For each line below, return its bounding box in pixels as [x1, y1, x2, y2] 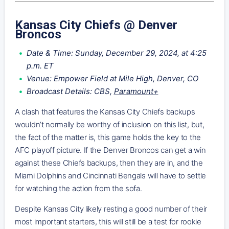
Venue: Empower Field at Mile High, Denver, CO [26, 73, 198, 83]
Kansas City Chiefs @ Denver [15, 17, 177, 32]
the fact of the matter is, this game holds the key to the [15, 132, 201, 142]
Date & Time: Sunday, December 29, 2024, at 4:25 [26, 48, 207, 58]
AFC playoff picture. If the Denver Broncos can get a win [15, 145, 206, 155]
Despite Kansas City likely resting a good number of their [15, 203, 207, 214]
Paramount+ [113, 86, 158, 96]
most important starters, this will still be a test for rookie [15, 216, 201, 226]
